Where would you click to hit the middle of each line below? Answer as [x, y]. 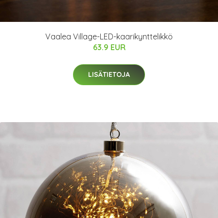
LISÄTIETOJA [109, 74]
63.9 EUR [109, 47]
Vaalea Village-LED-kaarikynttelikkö [109, 36]
